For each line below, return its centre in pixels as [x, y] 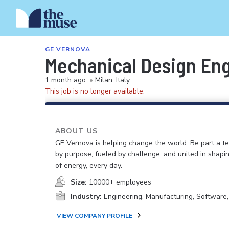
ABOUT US [76, 131]
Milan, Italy [112, 80]
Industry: [86, 197]
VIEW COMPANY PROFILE [95, 216]
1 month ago [65, 80]
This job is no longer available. [95, 91]
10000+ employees [120, 182]
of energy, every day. [89, 165]
